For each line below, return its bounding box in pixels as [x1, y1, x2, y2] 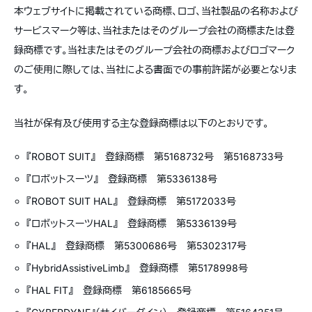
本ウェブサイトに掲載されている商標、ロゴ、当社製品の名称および [14, 5, 298, 17]
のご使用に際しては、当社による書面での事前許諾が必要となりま [14, 63, 297, 75]
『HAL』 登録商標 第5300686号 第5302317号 [26, 240, 247, 251]
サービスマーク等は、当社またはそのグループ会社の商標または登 [14, 24, 295, 36]
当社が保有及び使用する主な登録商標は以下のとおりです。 [14, 117, 269, 129]
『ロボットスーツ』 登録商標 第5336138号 [26, 173, 218, 185]
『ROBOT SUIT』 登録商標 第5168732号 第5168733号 [26, 150, 284, 162]
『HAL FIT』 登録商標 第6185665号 [26, 284, 192, 296]
